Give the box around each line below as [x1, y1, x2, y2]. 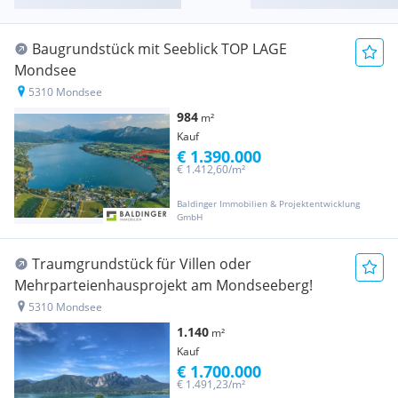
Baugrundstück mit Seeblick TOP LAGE [32, 39, 287, 60]
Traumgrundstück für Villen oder [32, 254, 251, 275]
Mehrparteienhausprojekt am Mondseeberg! [14, 275, 313, 296]
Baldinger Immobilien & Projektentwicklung [177, 197, 360, 211]
